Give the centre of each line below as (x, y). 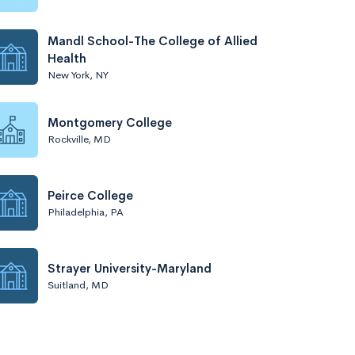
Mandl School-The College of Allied (153, 40)
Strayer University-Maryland (130, 268)
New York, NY (78, 74)
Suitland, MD (78, 284)
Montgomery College (110, 122)
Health (67, 58)
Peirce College (90, 195)
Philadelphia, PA (86, 212)
